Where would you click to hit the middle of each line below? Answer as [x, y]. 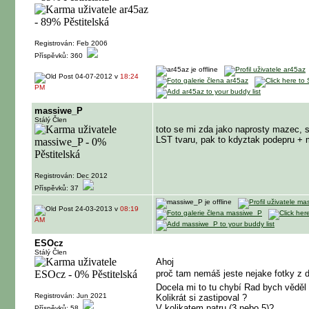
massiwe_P [59, 111]
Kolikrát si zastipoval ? [201, 298]
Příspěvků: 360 [61, 56]
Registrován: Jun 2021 [71, 296]
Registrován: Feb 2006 [71, 43]
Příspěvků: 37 [59, 188]
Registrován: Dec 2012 [71, 176]
